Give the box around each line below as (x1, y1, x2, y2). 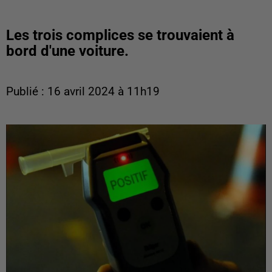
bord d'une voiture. (6, 42, 129, 59)
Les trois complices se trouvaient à (6, 27, 234, 44)
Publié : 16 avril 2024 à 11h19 (6, 85, 160, 98)
